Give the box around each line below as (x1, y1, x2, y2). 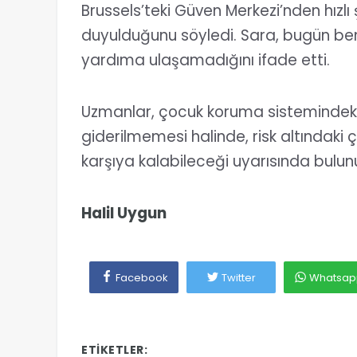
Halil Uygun (81, 202, 167, 224)
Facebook (115, 270, 168, 285)
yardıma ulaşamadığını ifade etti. (81, 49, 330, 71)
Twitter (222, 270, 256, 285)
